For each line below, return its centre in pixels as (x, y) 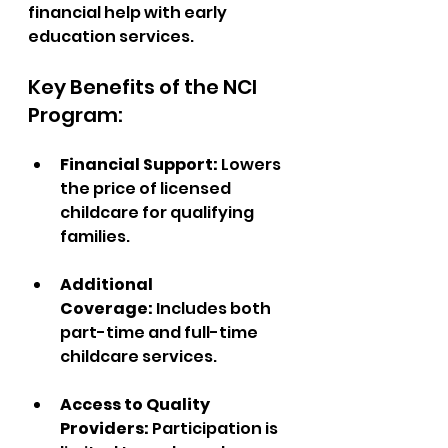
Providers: (106, 428)
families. (95, 236)
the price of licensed (147, 188)
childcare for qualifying (158, 212)
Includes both (213, 308)
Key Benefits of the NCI (144, 87)
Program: (75, 115)
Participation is (216, 428)
